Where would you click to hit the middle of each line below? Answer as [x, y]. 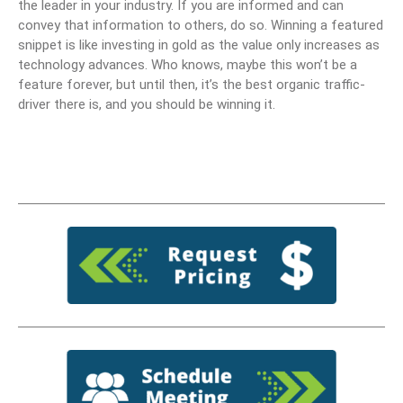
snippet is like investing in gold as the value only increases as [199, 45]
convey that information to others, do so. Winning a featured [201, 25]
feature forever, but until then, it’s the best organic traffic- [192, 84]
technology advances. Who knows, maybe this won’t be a [188, 64]
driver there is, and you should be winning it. [147, 104]
